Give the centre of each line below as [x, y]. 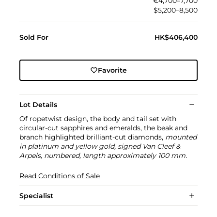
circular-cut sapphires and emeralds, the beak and [103, 128]
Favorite [112, 70]
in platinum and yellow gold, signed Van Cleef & [100, 147]
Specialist [36, 196]
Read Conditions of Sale [60, 176]
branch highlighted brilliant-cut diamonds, [92, 137]
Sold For [34, 38]
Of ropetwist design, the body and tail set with [98, 119]
